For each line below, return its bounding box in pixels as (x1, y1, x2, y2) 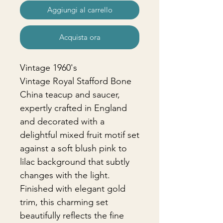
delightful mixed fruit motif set (20, 129, 139, 140)
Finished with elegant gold (20, 183, 125, 194)
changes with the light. (20, 170, 110, 181)
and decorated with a (20, 116, 105, 127)
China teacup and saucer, (20, 89, 120, 100)
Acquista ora (59, 32, 101, 42)
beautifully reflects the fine (20, 210, 124, 221)
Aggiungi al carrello (47, 5, 112, 14)
